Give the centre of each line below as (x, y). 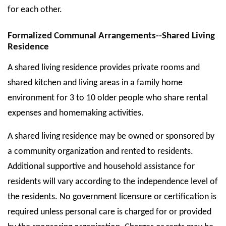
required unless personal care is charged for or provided (109, 212)
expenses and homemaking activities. (76, 113)
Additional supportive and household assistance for (101, 167)
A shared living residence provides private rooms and (104, 68)
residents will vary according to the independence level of (113, 182)
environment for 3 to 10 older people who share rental (108, 98)
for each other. (35, 10)
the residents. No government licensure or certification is (112, 197)
